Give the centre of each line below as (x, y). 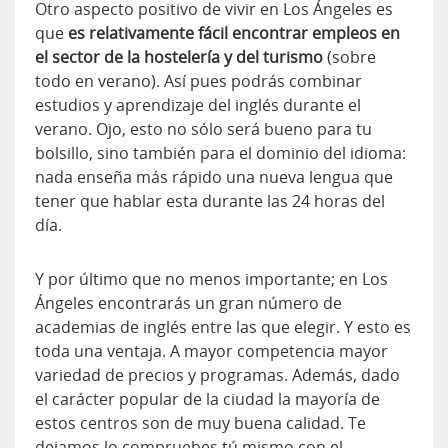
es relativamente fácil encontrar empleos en (234, 33)
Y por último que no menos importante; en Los (211, 279)
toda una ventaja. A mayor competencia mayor (211, 351)
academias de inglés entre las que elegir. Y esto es (223, 327)
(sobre (349, 57)
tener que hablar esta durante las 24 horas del (210, 201)
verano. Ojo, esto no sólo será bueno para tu (203, 129)
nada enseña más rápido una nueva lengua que (214, 177)
